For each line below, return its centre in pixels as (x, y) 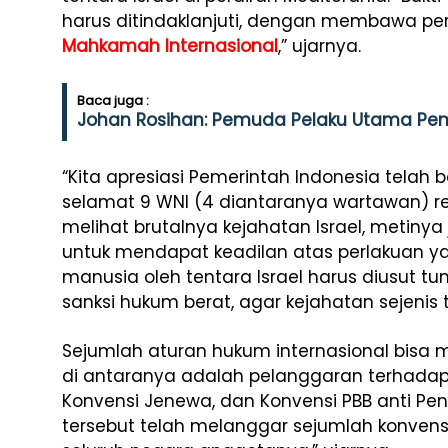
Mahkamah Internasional (170, 46)
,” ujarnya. (319, 46)
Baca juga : (113, 100)
